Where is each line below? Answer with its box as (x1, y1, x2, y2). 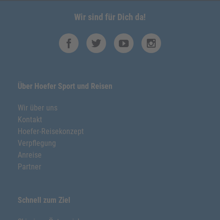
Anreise (18, 150, 42, 160)
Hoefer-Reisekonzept (18, 127, 84, 136)
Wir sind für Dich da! (74, 12, 146, 22)
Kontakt (18, 115, 42, 124)
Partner (18, 162, 41, 171)
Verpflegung (18, 138, 56, 148)
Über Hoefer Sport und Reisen (18, 82, 112, 91)
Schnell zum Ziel (18, 195, 70, 205)
